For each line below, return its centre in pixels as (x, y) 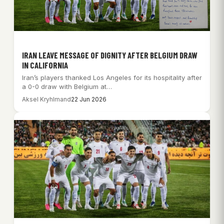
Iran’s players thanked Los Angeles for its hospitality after (112, 78)
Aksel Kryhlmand (46, 99)
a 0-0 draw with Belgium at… (67, 87)
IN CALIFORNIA (45, 65)
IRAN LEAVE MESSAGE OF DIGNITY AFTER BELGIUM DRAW (110, 55)
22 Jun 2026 (89, 99)
